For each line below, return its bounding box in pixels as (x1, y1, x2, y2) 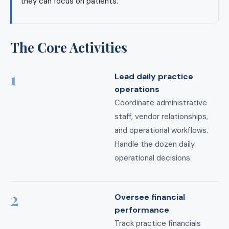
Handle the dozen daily (114, 139, 195, 149)
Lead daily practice (114, 71, 193, 82)
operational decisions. (114, 152, 192, 163)
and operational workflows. (114, 125, 208, 135)
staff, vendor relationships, (114, 111, 208, 122)
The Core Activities (10, 38, 127, 56)
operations (114, 83, 159, 95)
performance (114, 204, 169, 216)
